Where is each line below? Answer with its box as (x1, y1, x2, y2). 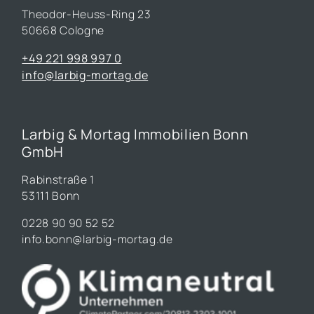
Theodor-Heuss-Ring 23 (22, 6, 151, 22)
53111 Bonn (22, 187, 80, 203)
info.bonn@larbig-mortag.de (22, 231, 173, 247)
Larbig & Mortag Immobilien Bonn (22, 124, 249, 144)
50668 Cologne (22, 22, 104, 38)
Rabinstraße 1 (22, 171, 95, 187)
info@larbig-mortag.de (22, 67, 149, 83)
